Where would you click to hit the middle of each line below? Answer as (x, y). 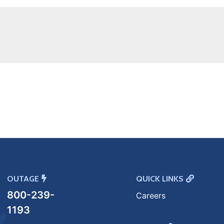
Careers (151, 196)
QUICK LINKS (160, 179)
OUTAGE (23, 179)
